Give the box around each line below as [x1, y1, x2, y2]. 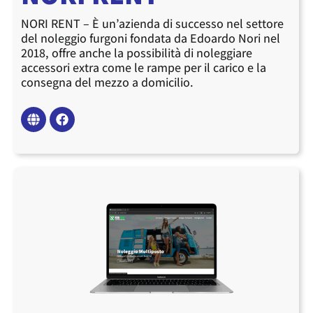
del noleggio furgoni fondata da [21, 30, 187, 47]
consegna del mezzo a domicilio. [21, 74, 194, 91]
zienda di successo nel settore [125, 15, 284, 32]
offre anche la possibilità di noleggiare [49, 45, 252, 61]
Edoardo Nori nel [187, 30, 280, 47]
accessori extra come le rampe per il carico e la [21, 59, 266, 76]
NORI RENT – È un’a [21, 15, 125, 32]
